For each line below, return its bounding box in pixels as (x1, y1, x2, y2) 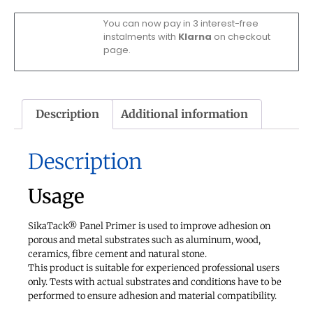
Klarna (177, 30, 214, 44)
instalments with (103, 30, 178, 44)
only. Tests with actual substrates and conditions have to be (28, 276, 282, 289)
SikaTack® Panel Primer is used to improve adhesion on (28, 220, 270, 233)
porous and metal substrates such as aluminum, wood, (28, 234, 261, 247)
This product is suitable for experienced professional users (28, 262, 279, 275)
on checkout (213, 30, 270, 44)
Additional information (120, 107, 248, 122)
